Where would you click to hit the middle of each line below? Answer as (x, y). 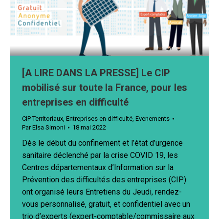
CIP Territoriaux (43, 119)
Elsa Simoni (49, 128)
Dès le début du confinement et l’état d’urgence (102, 143)
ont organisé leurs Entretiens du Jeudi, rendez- (102, 192)
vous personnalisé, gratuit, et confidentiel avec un (106, 204)
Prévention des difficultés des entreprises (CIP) (104, 180)
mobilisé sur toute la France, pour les (105, 88)
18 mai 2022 (89, 128)
